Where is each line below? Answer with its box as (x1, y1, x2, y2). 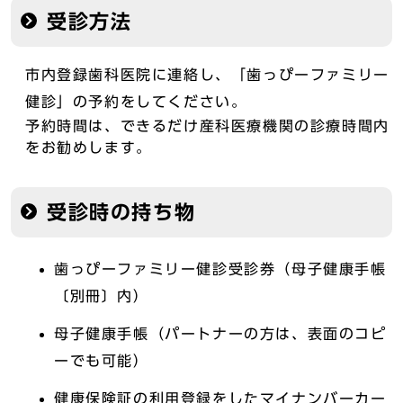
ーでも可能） (54, 353, 149, 368)
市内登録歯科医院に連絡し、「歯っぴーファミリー (25, 67, 390, 82)
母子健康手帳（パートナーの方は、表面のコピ (54, 326, 387, 341)
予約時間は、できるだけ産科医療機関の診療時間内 (25, 118, 390, 133)
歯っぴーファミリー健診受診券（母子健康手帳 (54, 261, 387, 276)
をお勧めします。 (25, 139, 152, 155)
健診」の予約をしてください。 (25, 94, 247, 109)
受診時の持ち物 (47, 201, 196, 222)
